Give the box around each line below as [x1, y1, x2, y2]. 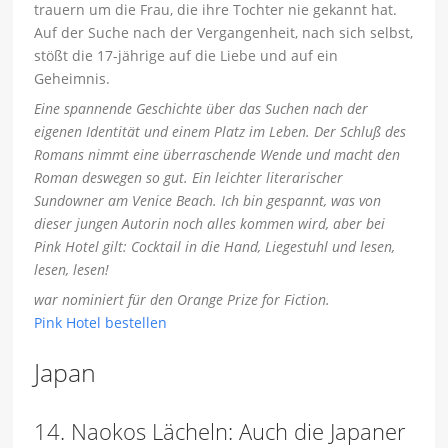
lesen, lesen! [34, 260, 110, 280]
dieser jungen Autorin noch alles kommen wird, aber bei [34, 214, 386, 234]
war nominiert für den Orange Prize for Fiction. [34, 290, 331, 310]
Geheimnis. [34, 69, 111, 89]
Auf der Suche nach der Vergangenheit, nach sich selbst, [34, 23, 414, 43]
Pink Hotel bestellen [34, 313, 168, 333]
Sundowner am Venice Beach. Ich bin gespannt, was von [34, 191, 382, 211]
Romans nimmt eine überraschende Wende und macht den [34, 145, 401, 165]
